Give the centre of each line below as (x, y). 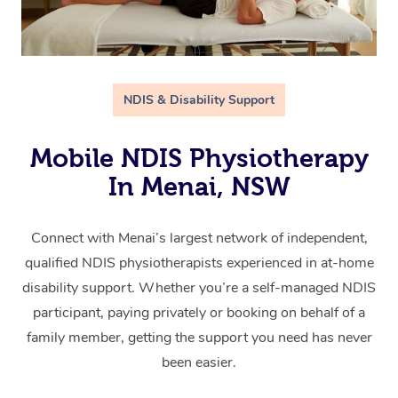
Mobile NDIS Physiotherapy (199, 158)
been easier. (199, 362)
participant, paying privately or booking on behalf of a (199, 312)
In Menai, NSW (199, 186)
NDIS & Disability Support (199, 99)
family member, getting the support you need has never (199, 337)
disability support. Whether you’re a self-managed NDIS (199, 287)
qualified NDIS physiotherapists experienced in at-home (199, 263)
